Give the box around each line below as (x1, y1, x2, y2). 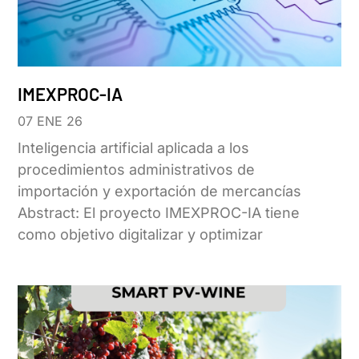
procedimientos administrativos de (18, 160, 256, 178)
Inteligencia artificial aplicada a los (18, 139, 250, 156)
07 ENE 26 (18, 112, 83, 129)
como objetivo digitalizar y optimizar (18, 225, 264, 243)
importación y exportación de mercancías (18, 182, 309, 200)
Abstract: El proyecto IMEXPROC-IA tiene (18, 204, 301, 221)
